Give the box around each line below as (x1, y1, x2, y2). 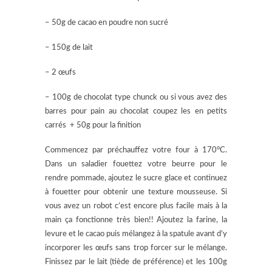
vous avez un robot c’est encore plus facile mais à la (45, 202, 227, 210)
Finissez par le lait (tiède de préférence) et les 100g (45, 257, 227, 266)
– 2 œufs (45, 68, 76, 76)
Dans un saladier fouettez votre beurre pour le (45, 160, 227, 168)
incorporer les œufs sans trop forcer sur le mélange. (45, 243, 227, 252)
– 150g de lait (45, 43, 93, 52)
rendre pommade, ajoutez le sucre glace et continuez (45, 174, 227, 182)
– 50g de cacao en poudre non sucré (45, 18, 168, 27)
